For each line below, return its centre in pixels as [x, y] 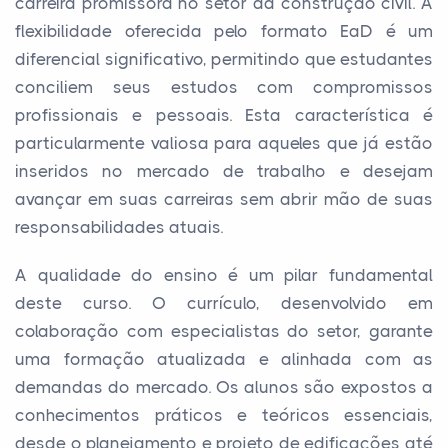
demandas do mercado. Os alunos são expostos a [224, 387]
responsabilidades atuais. [119, 227]
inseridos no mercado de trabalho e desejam [224, 171]
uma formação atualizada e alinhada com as [224, 359]
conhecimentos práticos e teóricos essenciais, [224, 415]
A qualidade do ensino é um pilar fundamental [224, 275]
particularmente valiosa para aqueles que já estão [224, 143]
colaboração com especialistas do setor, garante [224, 331]
